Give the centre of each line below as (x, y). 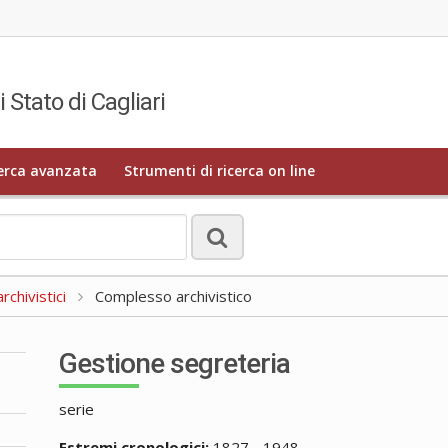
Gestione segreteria (175, 363)
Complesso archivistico (172, 295)
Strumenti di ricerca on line (220, 171)
